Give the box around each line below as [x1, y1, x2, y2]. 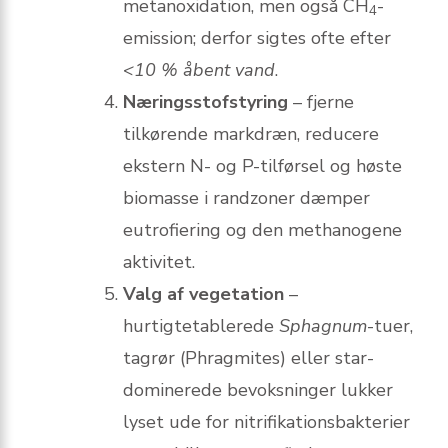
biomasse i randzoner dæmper [123, 186, 370, 211]
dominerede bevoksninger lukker [123, 378, 393, 403]
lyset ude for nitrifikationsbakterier [123, 410, 410, 435]
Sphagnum [279, 314, 367, 339]
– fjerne [288, 90, 354, 115]
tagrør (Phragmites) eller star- [123, 346, 374, 371]
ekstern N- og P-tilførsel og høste [123, 154, 402, 179]
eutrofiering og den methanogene [123, 218, 402, 243]
